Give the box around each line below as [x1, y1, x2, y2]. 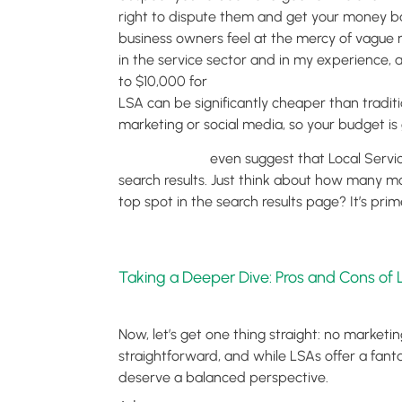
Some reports [118, 150, 206, 168]
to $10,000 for [118, 72, 211, 90]
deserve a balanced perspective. [118, 368, 328, 386]
